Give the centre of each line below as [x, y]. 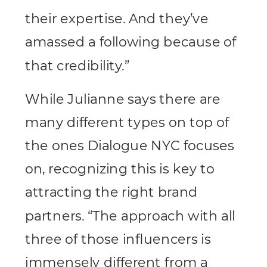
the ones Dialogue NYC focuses [130, 146]
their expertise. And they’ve [117, 19]
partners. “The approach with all [130, 216]
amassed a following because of [131, 42]
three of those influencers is [118, 239]
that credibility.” [77, 66]
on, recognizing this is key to [120, 169]
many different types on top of [127, 122]
